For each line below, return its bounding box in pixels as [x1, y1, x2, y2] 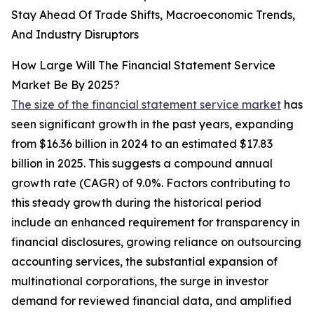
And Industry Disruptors [11, 27, 139, 42]
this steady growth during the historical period [11, 196, 261, 210]
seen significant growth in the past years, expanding [11, 117, 294, 132]
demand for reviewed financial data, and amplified [11, 294, 292, 308]
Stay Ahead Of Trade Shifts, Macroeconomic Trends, [11, 8, 295, 22]
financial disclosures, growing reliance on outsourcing [11, 235, 301, 250]
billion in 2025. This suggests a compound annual [11, 156, 273, 171]
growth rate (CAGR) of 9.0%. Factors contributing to [11, 176, 290, 191]
